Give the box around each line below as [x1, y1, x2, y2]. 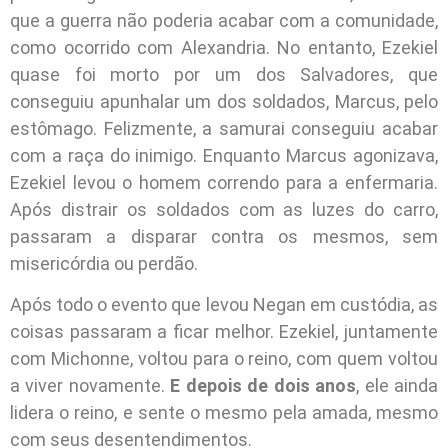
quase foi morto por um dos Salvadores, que [10, 63, 438, 85]
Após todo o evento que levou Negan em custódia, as [10, 293, 438, 315]
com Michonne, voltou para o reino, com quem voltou [10, 347, 438, 369]
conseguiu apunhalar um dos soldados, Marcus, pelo [10, 90, 438, 112]
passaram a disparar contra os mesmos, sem [10, 225, 438, 247]
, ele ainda [356, 374, 439, 396]
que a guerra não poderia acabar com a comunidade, [10, 9, 438, 31]
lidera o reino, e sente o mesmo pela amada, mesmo [10, 401, 438, 423]
